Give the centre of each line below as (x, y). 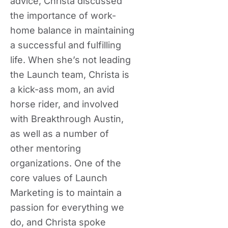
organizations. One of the (66, 163)
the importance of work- (63, 16)
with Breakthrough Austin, (67, 119)
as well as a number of (60, 134)
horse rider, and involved (64, 104)
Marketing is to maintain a (66, 193)
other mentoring (46, 148)
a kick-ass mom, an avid (62, 89)
